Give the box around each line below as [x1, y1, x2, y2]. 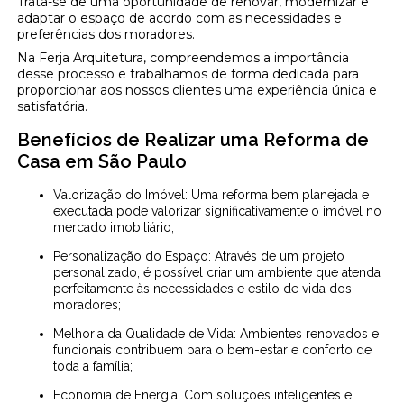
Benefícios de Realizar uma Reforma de [17, 128, 370, 151]
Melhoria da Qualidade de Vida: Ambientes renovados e [53, 326, 65, 341]
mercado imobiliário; [53, 219, 175, 234]
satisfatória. [17, 97, 88, 115]
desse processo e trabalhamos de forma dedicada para [17, 65, 360, 82]
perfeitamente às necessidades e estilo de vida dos [53, 280, 353, 296]
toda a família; [53, 358, 133, 373]
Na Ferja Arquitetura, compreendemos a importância [17, 49, 350, 66]
